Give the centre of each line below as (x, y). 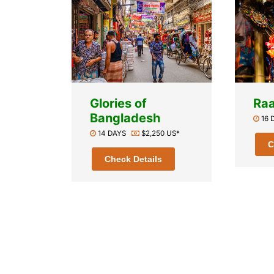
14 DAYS (113, 133)
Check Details (133, 159)
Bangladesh (125, 118)
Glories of (118, 103)
